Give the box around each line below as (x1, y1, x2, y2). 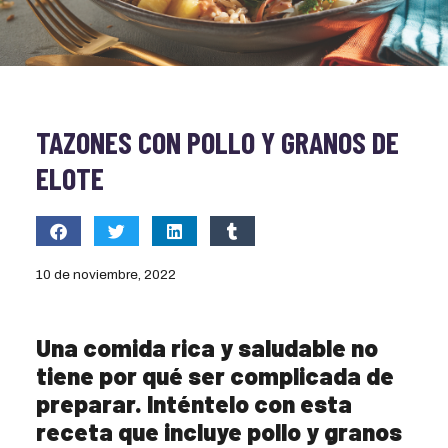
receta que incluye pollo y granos (35, 416, 402, 446)
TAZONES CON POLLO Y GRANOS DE (35, 124, 399, 161)
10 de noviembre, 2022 (35, 267, 176, 283)
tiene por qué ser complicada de (35, 360, 394, 390)
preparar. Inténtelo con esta (35, 388, 352, 418)
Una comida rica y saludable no (35, 332, 378, 362)
